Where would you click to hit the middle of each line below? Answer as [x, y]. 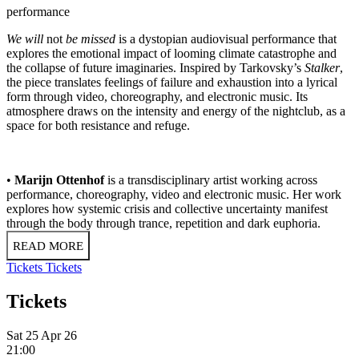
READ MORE [48, 246]
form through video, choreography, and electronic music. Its [157, 97]
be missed [89, 39]
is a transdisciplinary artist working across [212, 180]
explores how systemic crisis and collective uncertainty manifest [167, 209]
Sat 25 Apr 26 [42, 335]
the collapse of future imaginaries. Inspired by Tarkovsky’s [155, 68]
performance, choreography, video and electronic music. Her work [174, 195]
